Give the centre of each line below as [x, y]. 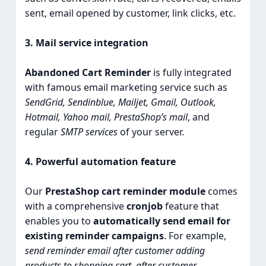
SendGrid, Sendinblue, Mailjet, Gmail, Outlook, [120, 102]
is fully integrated [191, 73]
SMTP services [89, 132]
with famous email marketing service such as [126, 88]
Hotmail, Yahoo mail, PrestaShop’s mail [106, 117]
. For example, [195, 236]
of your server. [151, 132]
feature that [191, 206]
